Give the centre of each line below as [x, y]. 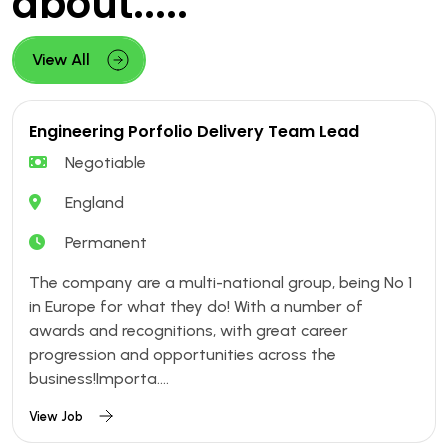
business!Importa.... [99, 379]
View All [61, 60]
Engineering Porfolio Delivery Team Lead [194, 132]
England [94, 203]
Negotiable [105, 163]
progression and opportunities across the [182, 355]
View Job [56, 417]
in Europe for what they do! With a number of [196, 307]
